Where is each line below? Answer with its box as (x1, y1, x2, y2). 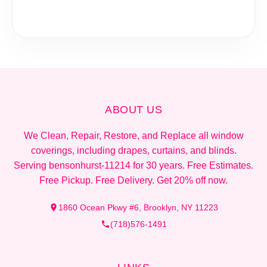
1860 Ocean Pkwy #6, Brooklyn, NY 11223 (58, 203, 218, 213)
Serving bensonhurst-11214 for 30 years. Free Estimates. (14, 160, 253, 171)
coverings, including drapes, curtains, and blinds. (30, 145, 237, 156)
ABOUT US (105, 104, 162, 116)
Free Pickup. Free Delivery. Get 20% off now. (39, 175, 228, 186)
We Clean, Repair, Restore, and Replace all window (23, 131, 244, 141)
